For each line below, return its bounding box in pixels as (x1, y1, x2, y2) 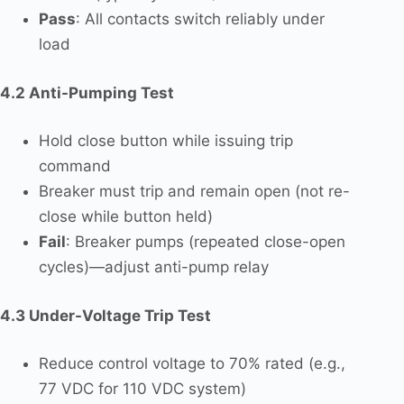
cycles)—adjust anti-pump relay (38, 258, 269, 277)
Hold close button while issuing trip (38, 132, 293, 151)
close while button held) (38, 207, 213, 226)
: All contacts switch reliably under (75, 10, 325, 29)
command (38, 157, 111, 176)
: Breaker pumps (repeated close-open (65, 233, 345, 252)
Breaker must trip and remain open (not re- (38, 182, 350, 201)
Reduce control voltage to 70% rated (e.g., (38, 354, 345, 373)
